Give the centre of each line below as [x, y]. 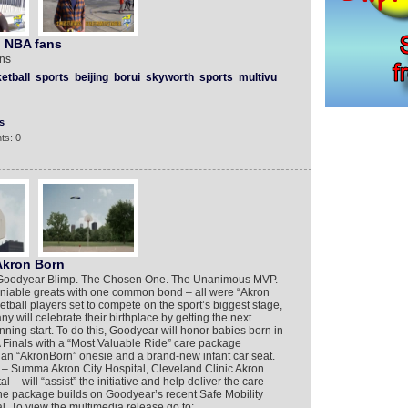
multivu [257, 77]
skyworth [169, 77]
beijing [91, 77]
